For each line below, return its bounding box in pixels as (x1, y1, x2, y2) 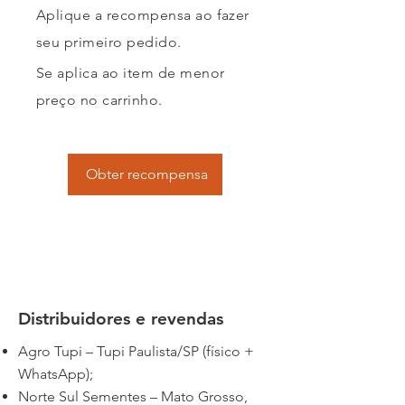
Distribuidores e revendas (18, 308, 223, 329)
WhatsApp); (18, 365, 93, 382)
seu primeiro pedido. (36, 33, 182, 51)
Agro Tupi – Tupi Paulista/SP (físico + (18, 343, 254, 360)
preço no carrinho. (36, 91, 163, 108)
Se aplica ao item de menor (36, 64, 225, 81)
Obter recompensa (85, 165, 208, 183)
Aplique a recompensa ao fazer (36, 6, 250, 24)
